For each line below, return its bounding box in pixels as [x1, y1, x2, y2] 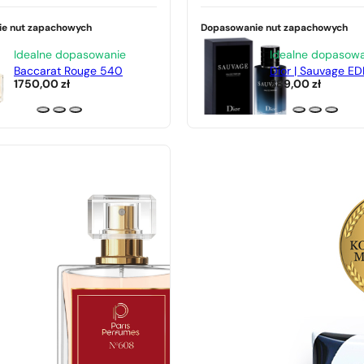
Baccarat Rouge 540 [14, 65, 123, 78]
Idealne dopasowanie [14, 49, 126, 62]
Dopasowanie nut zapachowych [201, 24, 348, 33]
